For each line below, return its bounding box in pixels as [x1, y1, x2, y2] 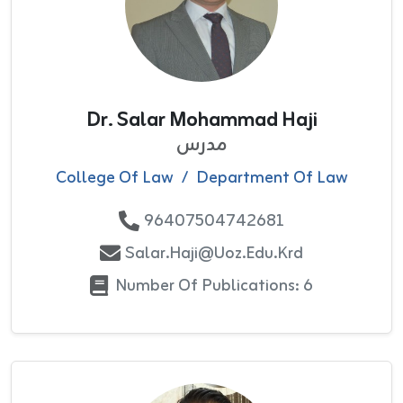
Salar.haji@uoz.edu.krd [125, 238, 303, 268]
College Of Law [55, 163, 174, 193]
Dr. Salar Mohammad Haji [85, 103, 318, 138]
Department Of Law [195, 163, 348, 193]
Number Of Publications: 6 [115, 271, 313, 300]
